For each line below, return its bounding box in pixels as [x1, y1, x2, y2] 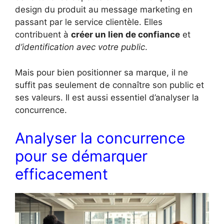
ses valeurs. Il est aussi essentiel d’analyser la [15, 92, 199, 102]
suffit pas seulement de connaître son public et [15, 79, 204, 90]
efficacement [15, 165, 108, 183]
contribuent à [15, 29, 71, 40]
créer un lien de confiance [71, 29, 180, 40]
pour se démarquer [15, 147, 147, 165]
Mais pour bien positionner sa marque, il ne [15, 67, 188, 77]
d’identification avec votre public [15, 42, 145, 52]
